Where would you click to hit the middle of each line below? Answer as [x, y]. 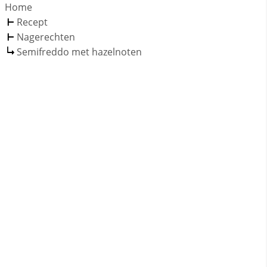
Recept [32, 22]
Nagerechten [46, 37]
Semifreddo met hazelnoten [79, 52]
